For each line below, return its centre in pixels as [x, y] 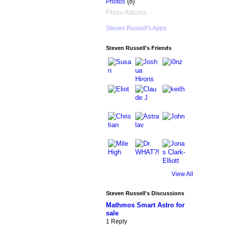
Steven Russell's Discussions [145, 193]
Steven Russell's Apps [136, 28]
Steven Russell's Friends [138, 48]
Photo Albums [126, 12]
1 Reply [116, 221]
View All [182, 174]
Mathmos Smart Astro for [145, 205]
